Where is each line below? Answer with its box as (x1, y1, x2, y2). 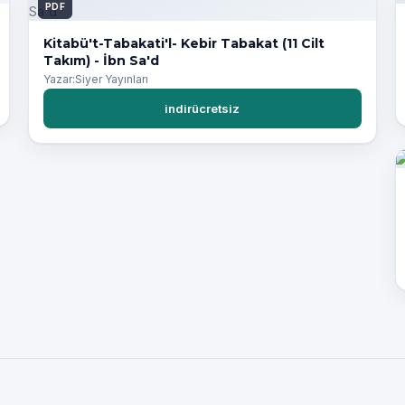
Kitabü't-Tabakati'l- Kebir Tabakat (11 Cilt (42, 35, 325, 52)
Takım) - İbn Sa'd (42, 52, 159, 69)
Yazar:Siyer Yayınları (42, 72, 148, 87)
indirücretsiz (165, 101, 240, 117)
